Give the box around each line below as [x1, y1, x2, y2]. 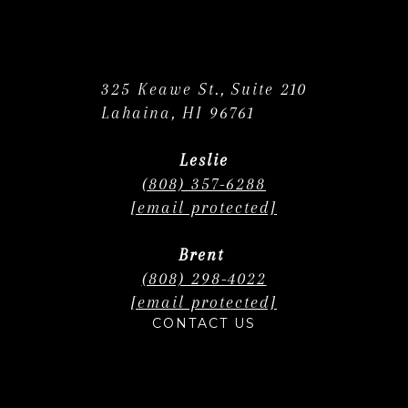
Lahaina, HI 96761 [101, 103, 255, 122]
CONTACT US [152, 314, 256, 331]
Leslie [179, 150, 229, 169]
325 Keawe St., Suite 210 [101, 79, 307, 98]
